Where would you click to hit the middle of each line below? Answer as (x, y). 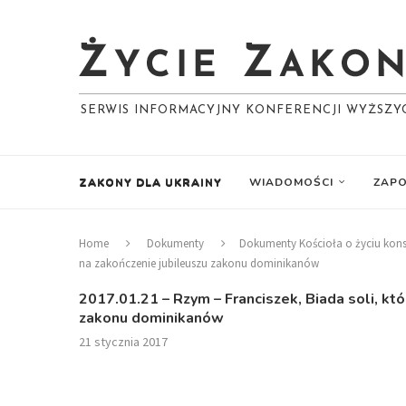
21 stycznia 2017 (123, 342)
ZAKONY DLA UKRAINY (150, 182)
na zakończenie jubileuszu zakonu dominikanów (199, 263)
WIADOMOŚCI (291, 182)
